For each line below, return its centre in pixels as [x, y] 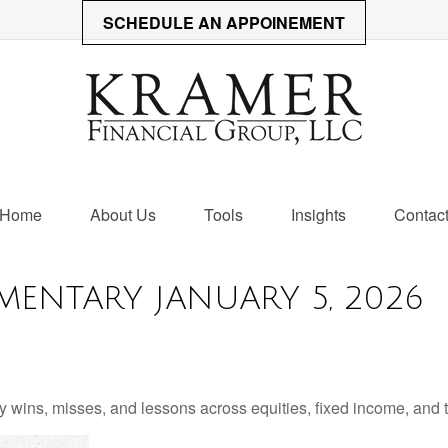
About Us [123, 214]
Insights [318, 214]
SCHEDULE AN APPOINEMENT [224, 22]
